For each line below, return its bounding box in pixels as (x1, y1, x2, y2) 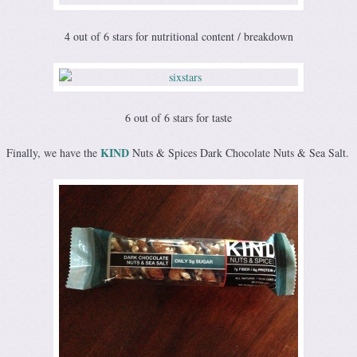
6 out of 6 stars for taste (125, 109, 232, 125)
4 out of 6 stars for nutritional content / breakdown (64, 28, 293, 44)
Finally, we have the (6, 144, 100, 160)
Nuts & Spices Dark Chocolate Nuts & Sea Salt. (129, 144, 349, 160)
